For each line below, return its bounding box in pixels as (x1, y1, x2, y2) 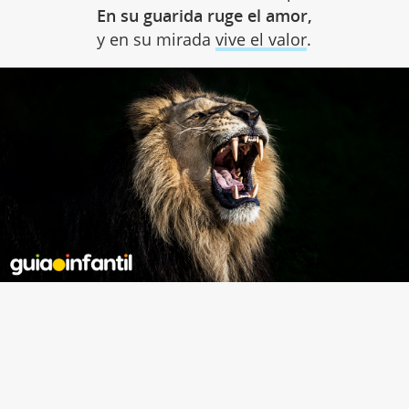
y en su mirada (97, 28, 216, 51)
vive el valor (215, 28, 308, 51)
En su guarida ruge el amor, (96, 5, 312, 27)
